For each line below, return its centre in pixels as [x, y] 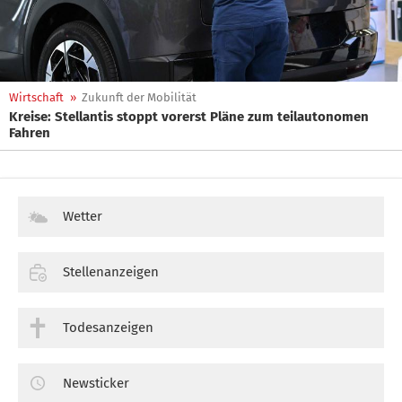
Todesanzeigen [108, 327]
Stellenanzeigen [111, 271]
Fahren [30, 133]
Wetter [83, 216]
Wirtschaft [36, 97]
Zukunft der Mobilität [139, 97]
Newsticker [96, 383]
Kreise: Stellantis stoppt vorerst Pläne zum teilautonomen [189, 117]
